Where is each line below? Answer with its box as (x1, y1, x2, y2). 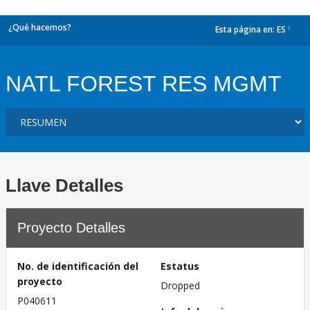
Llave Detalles (6, 175, 123, 196)
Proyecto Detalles (17, 220, 125, 235)
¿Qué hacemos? (8, 21, 71, 33)
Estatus (161, 259, 199, 273)
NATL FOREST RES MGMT (6, 71, 282, 96)
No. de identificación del (17, 259, 138, 273)
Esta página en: (215, 24, 277, 36)
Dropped (161, 279, 200, 292)
